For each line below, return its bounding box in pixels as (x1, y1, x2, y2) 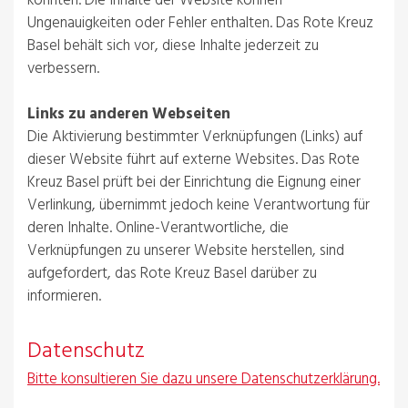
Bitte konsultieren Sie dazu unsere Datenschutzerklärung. (27, 366, 380, 392)
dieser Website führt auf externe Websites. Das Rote (27, 147, 360, 172)
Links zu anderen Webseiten (27, 101, 230, 127)
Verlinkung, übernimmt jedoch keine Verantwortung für (27, 192, 370, 218)
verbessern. (27, 56, 99, 81)
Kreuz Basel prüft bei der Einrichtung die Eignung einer (27, 169, 361, 195)
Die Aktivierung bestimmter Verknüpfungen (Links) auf (27, 124, 362, 149)
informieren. (27, 283, 101, 309)
